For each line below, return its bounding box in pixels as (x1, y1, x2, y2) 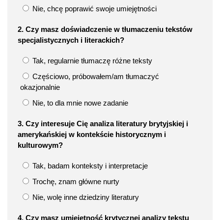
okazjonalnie (20, 82, 60, 91)
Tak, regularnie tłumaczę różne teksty (30, 56, 152, 65)
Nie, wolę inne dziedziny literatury (30, 192, 139, 201)
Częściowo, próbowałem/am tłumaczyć (30, 72, 159, 81)
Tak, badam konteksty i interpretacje (30, 161, 148, 170)
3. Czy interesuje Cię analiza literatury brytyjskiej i (18, 119, 188, 128)
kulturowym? (18, 140, 63, 149)
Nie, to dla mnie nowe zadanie (30, 98, 128, 107)
